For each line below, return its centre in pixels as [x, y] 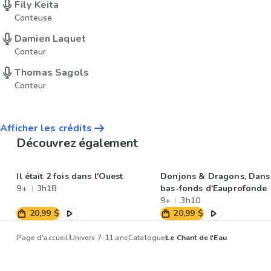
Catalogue [147, 237]
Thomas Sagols [52, 72]
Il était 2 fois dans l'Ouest [70, 176]
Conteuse [34, 18]
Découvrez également [77, 143]
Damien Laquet [50, 38]
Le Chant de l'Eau [196, 237]
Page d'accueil [43, 237]
